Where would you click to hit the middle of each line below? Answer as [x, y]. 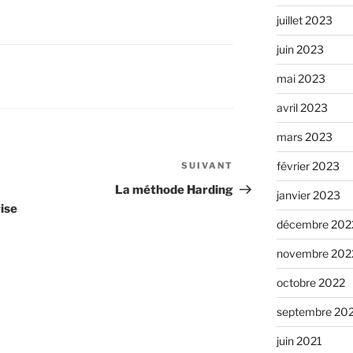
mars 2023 [304, 137]
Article [254, 168]
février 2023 [308, 166]
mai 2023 [301, 79]
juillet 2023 [304, 20]
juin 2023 [300, 50]
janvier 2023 [308, 195]
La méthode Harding [175, 190]
